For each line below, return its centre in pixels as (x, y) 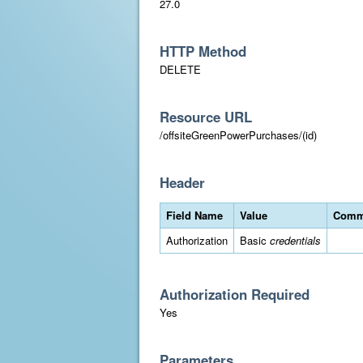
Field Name (194, 215)
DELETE (180, 69)
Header (182, 182)
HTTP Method (203, 51)
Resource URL (206, 117)
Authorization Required (235, 294)
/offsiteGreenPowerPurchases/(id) (238, 135)
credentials (295, 240)
